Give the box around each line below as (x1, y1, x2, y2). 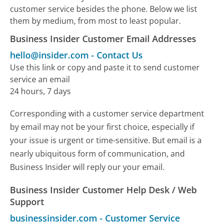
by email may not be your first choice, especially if (10, 121, 195, 133)
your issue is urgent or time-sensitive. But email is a (10, 135, 202, 146)
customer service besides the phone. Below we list (10, 3, 198, 15)
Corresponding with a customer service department (10, 108, 205, 119)
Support (10, 196, 45, 208)
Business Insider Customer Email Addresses (10, 33, 197, 45)
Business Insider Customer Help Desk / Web (10, 184, 197, 196)
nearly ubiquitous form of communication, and (10, 148, 185, 160)
